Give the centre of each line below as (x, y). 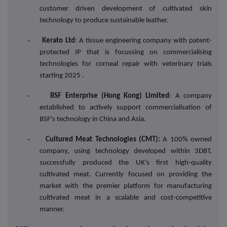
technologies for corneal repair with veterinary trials (126, 64)
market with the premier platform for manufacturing (126, 186)
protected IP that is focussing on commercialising (126, 53)
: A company (191, 96)
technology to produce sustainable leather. (104, 21)
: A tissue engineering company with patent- (143, 41)
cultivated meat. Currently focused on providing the (126, 175)
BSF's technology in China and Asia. (93, 120)
